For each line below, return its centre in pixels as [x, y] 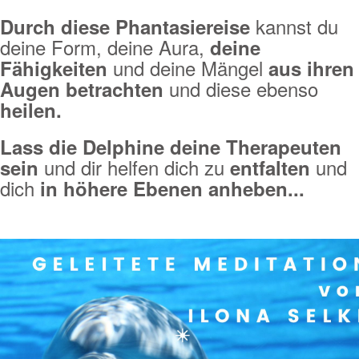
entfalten [270, 167]
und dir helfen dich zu [134, 167]
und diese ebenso [244, 89]
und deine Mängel [191, 68]
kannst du [294, 26]
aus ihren [311, 68]
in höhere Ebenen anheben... [172, 188]
